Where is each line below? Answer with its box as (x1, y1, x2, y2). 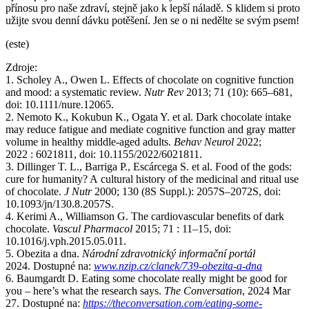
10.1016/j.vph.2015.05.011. (6, 235, 126, 247)
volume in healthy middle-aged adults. (6, 135, 174, 148)
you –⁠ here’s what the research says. (6, 284, 164, 297)
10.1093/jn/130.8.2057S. (6, 197, 114, 210)
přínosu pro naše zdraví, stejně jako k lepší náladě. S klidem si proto (6, 1, 300, 14)
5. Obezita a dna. (6, 247, 82, 259)
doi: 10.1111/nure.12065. (6, 98, 114, 110)
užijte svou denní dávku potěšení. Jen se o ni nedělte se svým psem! (6, 14, 299, 26)
